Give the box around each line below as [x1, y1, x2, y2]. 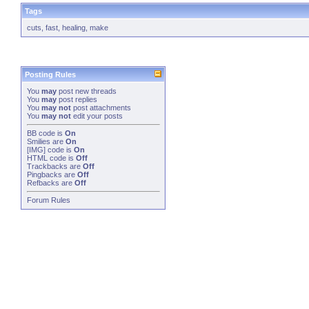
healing [62, 23, 86, 32]
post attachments [71, 103, 131, 112]
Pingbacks [27, 170, 62, 179]
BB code [27, 129, 55, 137]
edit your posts [71, 112, 123, 120]
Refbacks [27, 179, 59, 187]
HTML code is [27, 154, 76, 162]
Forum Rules [27, 196, 70, 204]
